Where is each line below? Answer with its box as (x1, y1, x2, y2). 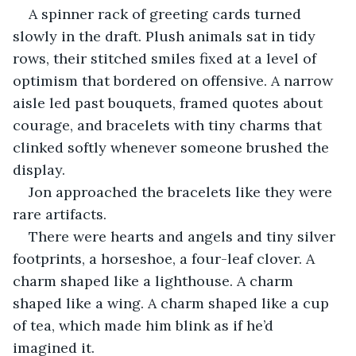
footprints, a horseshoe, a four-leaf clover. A (13, 249, 319, 268)
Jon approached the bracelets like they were (29, 182, 336, 201)
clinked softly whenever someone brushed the (13, 137, 333, 157)
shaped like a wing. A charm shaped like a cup (13, 293, 333, 312)
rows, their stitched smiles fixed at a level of (13, 48, 320, 68)
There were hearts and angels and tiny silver (29, 226, 339, 246)
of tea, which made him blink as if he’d (13, 315, 277, 335)
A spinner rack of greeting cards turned (29, 4, 305, 23)
